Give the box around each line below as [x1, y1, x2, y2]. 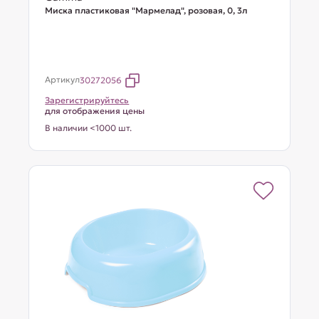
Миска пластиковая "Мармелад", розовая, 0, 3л [45, 5, 248, 16]
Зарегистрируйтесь [45, 95, 130, 105]
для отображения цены [45, 105, 145, 116]
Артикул [45, 74, 80, 85]
